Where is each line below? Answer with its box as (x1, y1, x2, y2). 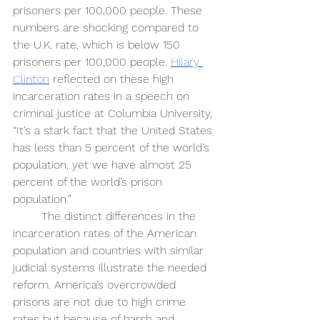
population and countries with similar (13, 244, 207, 258)
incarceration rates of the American (13, 226, 200, 241)
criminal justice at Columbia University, (13, 106, 216, 121)
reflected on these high (49, 72, 177, 86)
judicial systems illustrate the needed (13, 261, 210, 275)
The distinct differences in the (41, 209, 199, 224)
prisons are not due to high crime (13, 295, 189, 309)
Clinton (13, 72, 49, 86)
